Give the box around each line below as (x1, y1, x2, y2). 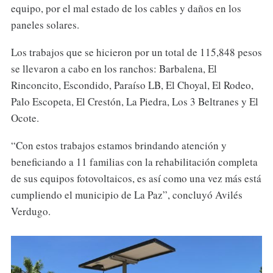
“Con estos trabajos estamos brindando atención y (10, 138, 227, 153)
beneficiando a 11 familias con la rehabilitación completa (10, 155, 258, 169)
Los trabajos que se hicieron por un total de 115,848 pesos (10, 45, 262, 60)
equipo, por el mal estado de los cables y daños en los (10, 1, 241, 16)
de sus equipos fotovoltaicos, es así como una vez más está (10, 171, 261, 186)
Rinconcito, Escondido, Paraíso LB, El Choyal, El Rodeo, (10, 78, 253, 93)
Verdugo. (10, 204, 51, 219)
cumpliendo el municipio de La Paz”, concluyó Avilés (10, 188, 243, 202)
